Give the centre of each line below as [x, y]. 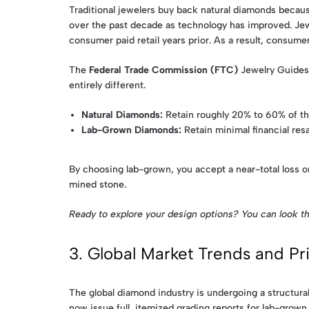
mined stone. [98, 185]
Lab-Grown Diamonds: [132, 130]
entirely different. [107, 86]
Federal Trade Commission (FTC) [162, 70]
